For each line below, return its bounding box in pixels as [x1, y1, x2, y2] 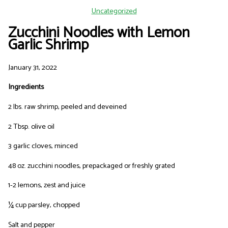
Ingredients [8, 81, 44, 94]
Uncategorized [91, 5, 137, 17]
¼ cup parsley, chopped [8, 198, 80, 211]
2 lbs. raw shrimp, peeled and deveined [8, 101, 127, 113]
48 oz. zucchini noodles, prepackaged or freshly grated [8, 159, 177, 172]
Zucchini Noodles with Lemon [8, 21, 190, 46]
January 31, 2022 [8, 61, 57, 74]
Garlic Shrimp [8, 33, 89, 58]
